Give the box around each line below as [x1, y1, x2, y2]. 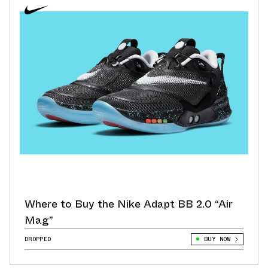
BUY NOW [203, 234, 230, 243]
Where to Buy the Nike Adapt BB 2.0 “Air [25, 196, 233, 212]
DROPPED [25, 234, 51, 243]
